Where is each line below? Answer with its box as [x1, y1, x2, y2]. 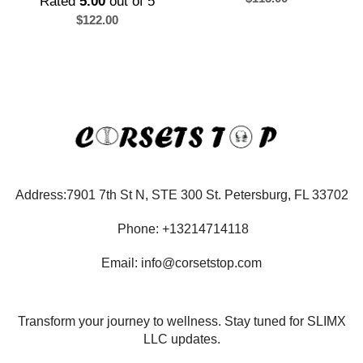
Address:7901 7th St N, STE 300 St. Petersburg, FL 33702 [15, 187, 348, 202]
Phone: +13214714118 [114, 221, 249, 236]
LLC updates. [143, 331, 220, 346]
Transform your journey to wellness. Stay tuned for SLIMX [17, 314, 346, 328]
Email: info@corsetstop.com [101, 255, 262, 270]
